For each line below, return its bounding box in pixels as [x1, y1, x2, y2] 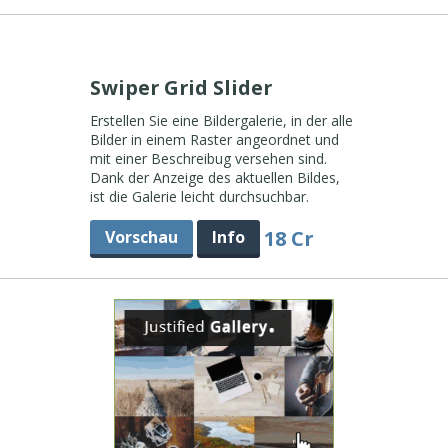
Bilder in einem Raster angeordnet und [89, 130, 339, 149]
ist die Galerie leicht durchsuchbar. [89, 187, 309, 206]
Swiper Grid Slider [89, 74, 277, 101]
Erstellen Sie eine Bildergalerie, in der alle [89, 111, 353, 130]
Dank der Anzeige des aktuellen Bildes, [89, 168, 340, 187]
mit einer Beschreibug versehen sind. [89, 149, 327, 168]
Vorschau [104, 226, 178, 248]
